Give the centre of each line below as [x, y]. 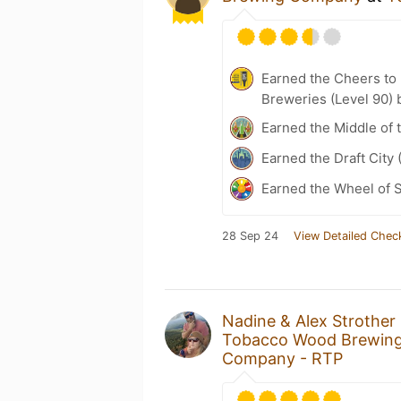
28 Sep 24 [250, 235]
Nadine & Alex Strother [309, 320]
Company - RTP [282, 358]
